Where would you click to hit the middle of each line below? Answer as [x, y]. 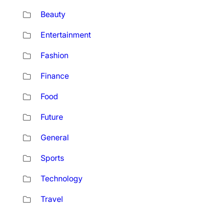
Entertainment [66, 34]
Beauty [53, 14]
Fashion [54, 55]
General [55, 137]
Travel [52, 199]
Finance [55, 76]
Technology [61, 178]
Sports [52, 158]
